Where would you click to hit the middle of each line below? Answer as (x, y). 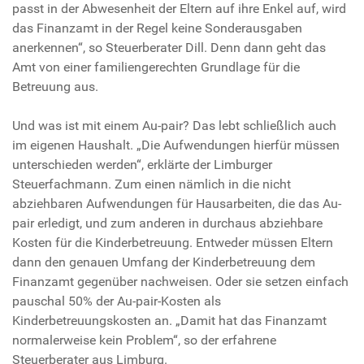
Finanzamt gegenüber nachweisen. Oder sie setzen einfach (180, 281)
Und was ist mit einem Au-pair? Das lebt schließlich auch (174, 125)
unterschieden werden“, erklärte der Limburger (142, 164)
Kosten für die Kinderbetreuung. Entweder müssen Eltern (173, 242)
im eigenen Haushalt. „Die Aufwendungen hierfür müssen (176, 145)
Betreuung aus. (55, 86)
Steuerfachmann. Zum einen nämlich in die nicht (152, 184)
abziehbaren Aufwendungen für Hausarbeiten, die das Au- (177, 203)
